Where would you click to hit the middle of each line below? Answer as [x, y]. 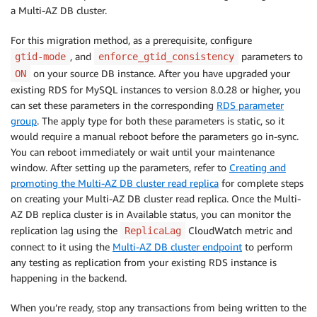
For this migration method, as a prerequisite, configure [131, 40]
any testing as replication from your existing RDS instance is [144, 263]
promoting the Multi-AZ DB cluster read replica [115, 183]
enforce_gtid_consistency [166, 57]
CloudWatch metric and [239, 231]
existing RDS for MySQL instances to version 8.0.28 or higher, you [156, 90]
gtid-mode [40, 57]
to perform [267, 247]
